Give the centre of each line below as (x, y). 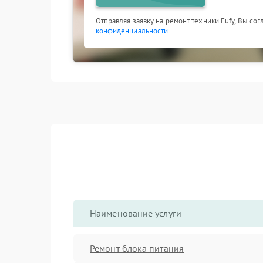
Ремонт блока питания (137, 248)
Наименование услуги (136, 213)
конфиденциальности (132, 31)
